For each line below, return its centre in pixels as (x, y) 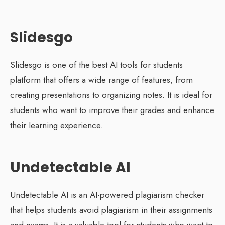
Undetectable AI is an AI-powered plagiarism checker (107, 195)
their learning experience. (57, 125)
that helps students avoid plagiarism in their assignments (111, 210)
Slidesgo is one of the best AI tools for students (96, 65)
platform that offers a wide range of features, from (101, 80)
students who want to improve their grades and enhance (112, 110)
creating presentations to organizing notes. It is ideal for (111, 95)
